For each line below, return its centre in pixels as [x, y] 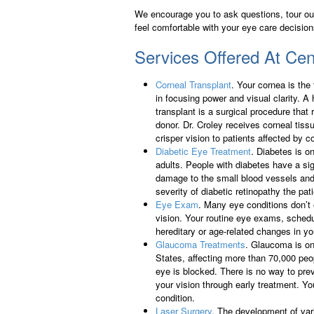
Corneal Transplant [193, 85]
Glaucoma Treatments [200, 245]
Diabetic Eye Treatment [203, 151]
